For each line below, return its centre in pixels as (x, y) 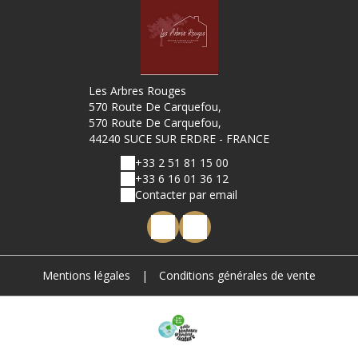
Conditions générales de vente (237, 275)
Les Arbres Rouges (137, 91)
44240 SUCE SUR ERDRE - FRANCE (179, 139)
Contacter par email (186, 195)
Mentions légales (86, 275)
